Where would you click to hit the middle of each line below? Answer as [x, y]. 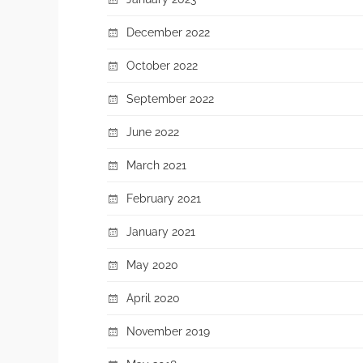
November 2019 [168, 331]
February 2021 [164, 198]
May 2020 [152, 264]
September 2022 [170, 98]
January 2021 [161, 231]
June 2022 [153, 131]
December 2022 [168, 32]
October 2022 [162, 65]
